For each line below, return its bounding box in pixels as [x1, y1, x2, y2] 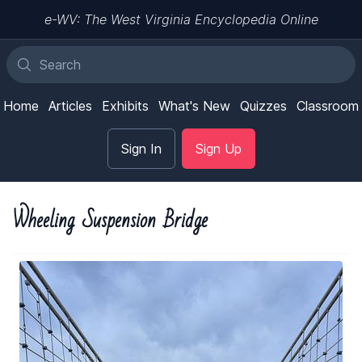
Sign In [120, 141, 162, 157]
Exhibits [102, 98, 149, 114]
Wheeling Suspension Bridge [13, 201, 208, 240]
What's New [158, 98, 230, 114]
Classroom [297, 98, 359, 114]
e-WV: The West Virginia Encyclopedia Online [44, 11, 318, 27]
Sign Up [195, 141, 242, 157]
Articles [48, 98, 92, 114]
